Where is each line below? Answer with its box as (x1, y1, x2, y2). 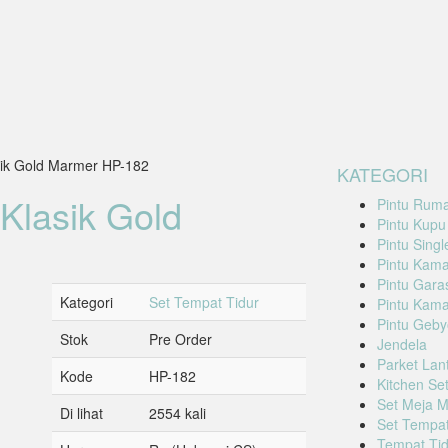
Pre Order (149, 329, 213, 350)
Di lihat (60, 403, 104, 424)
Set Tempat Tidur (149, 292, 260, 313)
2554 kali (149, 403, 207, 424)
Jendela (376, 334, 427, 355)
